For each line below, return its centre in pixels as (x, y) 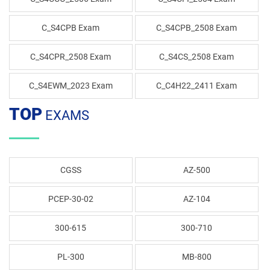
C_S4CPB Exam (71, 28)
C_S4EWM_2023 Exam (71, 86)
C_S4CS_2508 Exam (197, 57)
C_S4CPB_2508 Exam (197, 28)
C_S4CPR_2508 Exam (71, 57)
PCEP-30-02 (71, 199)
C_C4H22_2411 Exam (197, 86)
